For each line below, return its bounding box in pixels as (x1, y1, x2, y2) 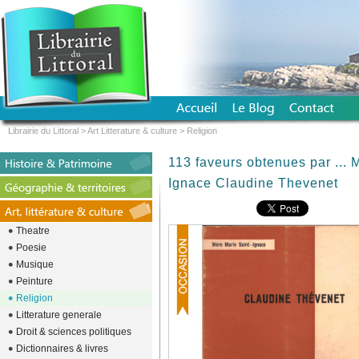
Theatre (16, 225, 50, 236)
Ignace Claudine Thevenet (168, 176, 338, 190)
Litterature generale (16, 309, 102, 321)
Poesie (16, 242, 46, 253)
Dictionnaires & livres (16, 343, 108, 354)
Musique (16, 259, 54, 270)
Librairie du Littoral (8, 126, 79, 135)
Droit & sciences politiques (16, 326, 131, 337)
